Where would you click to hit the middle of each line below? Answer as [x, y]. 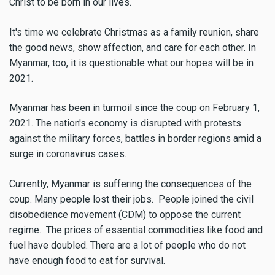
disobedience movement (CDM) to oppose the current [125, 215]
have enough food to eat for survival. [88, 261]
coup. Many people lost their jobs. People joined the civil [131, 199]
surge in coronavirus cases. [68, 154]
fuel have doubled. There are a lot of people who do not [127, 246]
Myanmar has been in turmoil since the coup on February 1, [134, 108]
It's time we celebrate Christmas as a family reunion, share [134, 32]
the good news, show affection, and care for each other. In [133, 47]
